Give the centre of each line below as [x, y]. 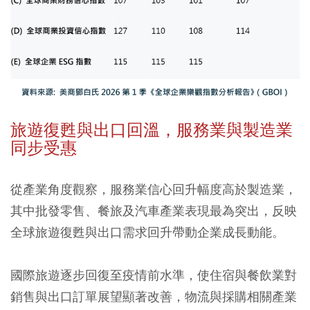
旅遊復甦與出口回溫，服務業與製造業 [152, 130]
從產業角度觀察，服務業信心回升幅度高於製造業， [154, 190]
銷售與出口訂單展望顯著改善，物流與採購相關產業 [154, 297]
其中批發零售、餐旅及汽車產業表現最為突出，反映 [154, 211]
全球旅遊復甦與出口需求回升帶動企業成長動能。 [147, 232]
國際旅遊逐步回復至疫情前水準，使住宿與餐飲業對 [154, 275]
